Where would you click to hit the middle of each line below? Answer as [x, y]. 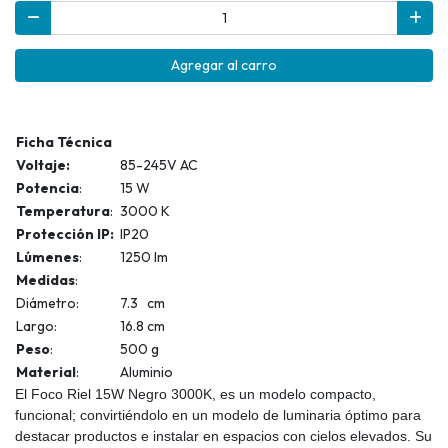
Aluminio [146, 372]
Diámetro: [49, 303]
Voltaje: [43, 165]
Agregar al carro [224, 65]
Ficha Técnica [64, 142]
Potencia [47, 188]
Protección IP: [65, 234]
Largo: [38, 326]
